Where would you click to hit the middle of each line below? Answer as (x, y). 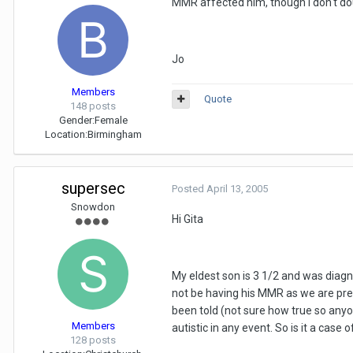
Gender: (76, 120)
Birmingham (114, 134)
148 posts (93, 106)
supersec (93, 188)
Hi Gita (188, 219)
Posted (189, 189)
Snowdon (93, 207)
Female (111, 120)
